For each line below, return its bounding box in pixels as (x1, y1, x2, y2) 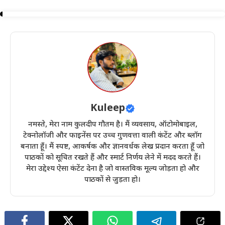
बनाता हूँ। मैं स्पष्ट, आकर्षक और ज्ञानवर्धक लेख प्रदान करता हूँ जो (21, 142, 204, 152)
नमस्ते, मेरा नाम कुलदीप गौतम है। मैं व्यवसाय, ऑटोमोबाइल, (28, 120, 197, 130)
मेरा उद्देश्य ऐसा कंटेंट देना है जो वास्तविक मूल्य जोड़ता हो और (26, 164, 199, 174)
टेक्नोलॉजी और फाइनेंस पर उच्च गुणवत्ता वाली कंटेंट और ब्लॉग (23, 131, 202, 141)
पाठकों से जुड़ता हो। (84, 175, 141, 185)
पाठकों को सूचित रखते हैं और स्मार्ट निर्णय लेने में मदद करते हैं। (24, 153, 201, 163)
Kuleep (90, 101, 125, 115)
